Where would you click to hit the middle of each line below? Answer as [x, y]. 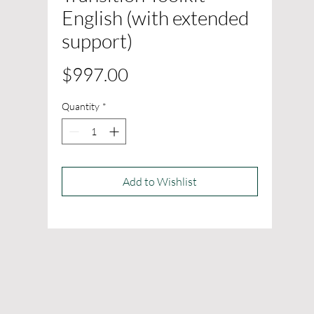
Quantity [81, 106]
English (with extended [155, 18]
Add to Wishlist [160, 182]
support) [97, 41]
